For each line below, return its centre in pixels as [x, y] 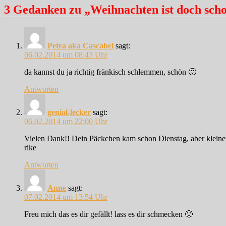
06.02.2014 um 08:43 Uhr [66, 54]
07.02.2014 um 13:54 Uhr [66, 197]
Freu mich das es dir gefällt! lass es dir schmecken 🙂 [108, 214]
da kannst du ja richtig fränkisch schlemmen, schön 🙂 [110, 72]
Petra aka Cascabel [80, 45]
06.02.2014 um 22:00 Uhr [66, 121]
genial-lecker [69, 112]
